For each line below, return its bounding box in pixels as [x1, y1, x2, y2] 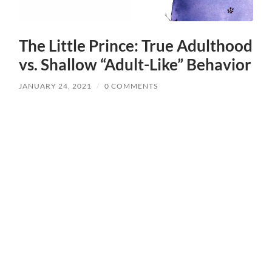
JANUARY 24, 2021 [19, 81, 92, 91]
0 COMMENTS [104, 81, 158, 91]
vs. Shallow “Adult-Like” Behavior [19, 55, 252, 75]
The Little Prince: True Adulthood [19, 36, 253, 56]
